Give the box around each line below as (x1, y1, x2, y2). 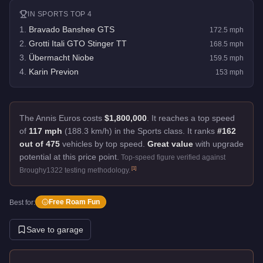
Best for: (9, 198, 35, 207)
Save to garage (26, 224, 83, 234)
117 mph (29, 126, 62, 136)
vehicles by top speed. (60, 139, 145, 149)
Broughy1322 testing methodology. (19, 166, 130, 174)
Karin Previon (29, 66, 79, 76)
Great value (147, 139, 193, 149)
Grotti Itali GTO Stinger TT (29, 38, 127, 48)
